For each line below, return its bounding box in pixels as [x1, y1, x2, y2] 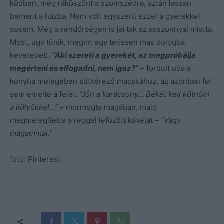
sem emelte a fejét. [10, 89, 79, 99]
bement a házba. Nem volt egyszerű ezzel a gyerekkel [10, 11, 200, 21]
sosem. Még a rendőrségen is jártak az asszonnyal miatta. [10, 24, 214, 34]
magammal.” [10, 128, 52, 138]
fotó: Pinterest [10, 154, 60, 164]
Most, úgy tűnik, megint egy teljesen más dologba [10, 37, 185, 47]
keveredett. [10, 50, 52, 60]
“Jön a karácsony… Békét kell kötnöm [79, 89, 209, 99]
